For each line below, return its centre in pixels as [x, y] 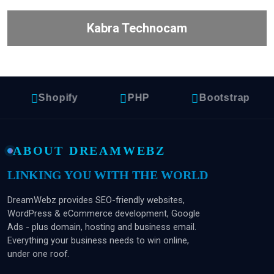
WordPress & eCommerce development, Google [104, 213]
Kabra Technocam [137, 28]
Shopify [50, 98]
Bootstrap [217, 98]
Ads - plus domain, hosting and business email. [102, 227]
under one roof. [38, 254]
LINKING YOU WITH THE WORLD [108, 175]
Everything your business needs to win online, [98, 240]
